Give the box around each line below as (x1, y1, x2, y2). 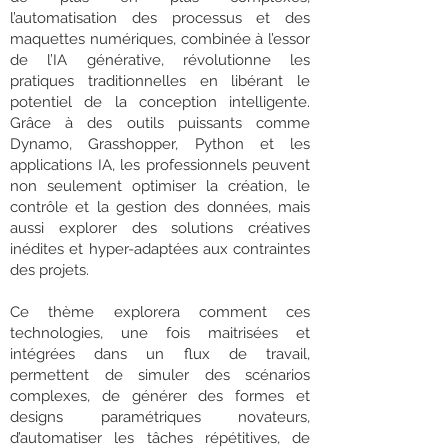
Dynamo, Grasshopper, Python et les (10, 135, 310, 153)
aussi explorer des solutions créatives (10, 219, 310, 237)
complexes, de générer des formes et (10, 387, 310, 405)
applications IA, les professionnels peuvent (10, 156, 310, 174)
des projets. (10, 261, 89, 279)
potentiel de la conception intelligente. (10, 93, 310, 111)
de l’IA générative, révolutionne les (10, 51, 310, 69)
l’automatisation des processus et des (10, 9, 310, 27)
